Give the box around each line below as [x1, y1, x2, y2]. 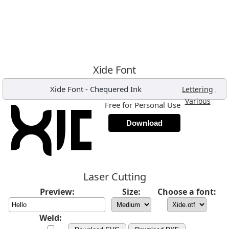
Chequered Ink [89, 84, 142, 94]
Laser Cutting [83, 170, 146, 184]
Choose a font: [157, 186, 216, 197]
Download [126, 119, 163, 127]
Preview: [39, 186, 75, 197]
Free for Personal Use [105, 100, 180, 110]
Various [185, 96, 211, 106]
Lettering [182, 84, 213, 94]
